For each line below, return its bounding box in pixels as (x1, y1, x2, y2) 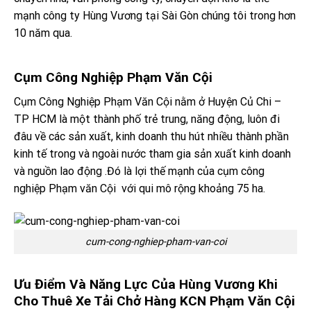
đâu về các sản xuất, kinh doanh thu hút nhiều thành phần (14, 129, 289, 143)
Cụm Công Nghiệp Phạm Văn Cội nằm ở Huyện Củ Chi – (14, 94, 281, 108)
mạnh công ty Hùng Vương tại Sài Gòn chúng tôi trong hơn (14, 8, 296, 22)
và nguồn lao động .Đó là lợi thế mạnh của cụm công (14, 164, 264, 178)
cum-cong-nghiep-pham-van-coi (85, 235, 226, 248)
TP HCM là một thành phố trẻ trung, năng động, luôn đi (14, 112, 280, 126)
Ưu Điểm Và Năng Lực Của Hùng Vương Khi (14, 276, 278, 292)
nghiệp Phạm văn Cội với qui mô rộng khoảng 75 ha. (14, 181, 265, 195)
